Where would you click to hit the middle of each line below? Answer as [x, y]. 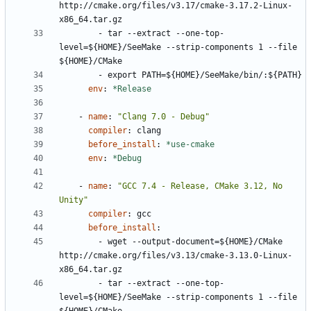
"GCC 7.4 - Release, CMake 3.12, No [200, 186]
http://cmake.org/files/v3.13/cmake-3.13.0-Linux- [176, 256]
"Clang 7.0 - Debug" [163, 117]
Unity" [74, 200]
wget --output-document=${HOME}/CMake [195, 242]
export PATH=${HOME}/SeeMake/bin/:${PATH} [205, 75]
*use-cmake [190, 145]
